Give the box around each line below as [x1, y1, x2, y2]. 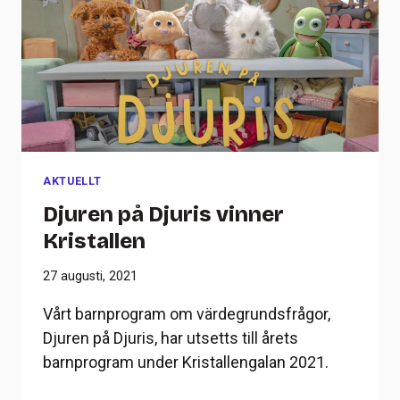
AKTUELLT [43, 173, 103, 187]
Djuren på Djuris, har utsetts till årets [43, 328, 298, 347]
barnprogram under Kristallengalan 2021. [43, 352, 329, 371]
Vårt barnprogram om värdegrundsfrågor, [43, 304, 330, 323]
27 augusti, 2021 [43, 268, 137, 284]
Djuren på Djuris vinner [43, 201, 284, 227]
